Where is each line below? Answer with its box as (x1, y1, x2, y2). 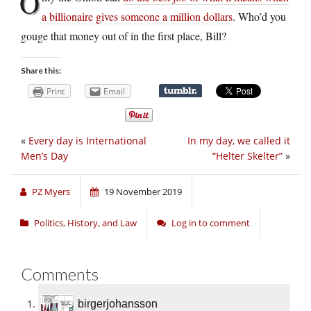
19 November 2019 (104, 185, 182, 199)
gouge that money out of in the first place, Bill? (21, 28, 226, 43)
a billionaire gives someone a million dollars (42, 8, 233, 24)
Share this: (21, 65, 61, 76)
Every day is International (28, 134, 146, 148)
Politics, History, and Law (34, 217, 137, 230)
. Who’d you (233, 8, 286, 24)
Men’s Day (21, 149, 68, 163)
